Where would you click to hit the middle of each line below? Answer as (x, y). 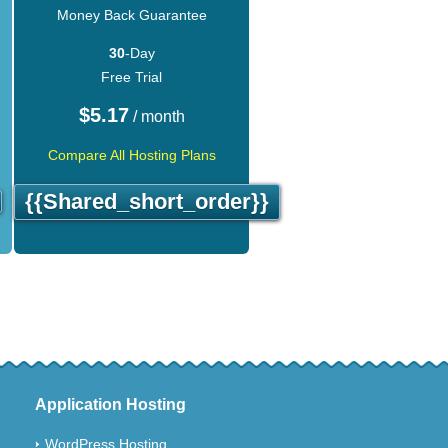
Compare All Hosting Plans (131, 154)
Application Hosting (110, 404)
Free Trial (131, 76)
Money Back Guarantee (131, 14)
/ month (156, 116)
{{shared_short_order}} (147, 201)
